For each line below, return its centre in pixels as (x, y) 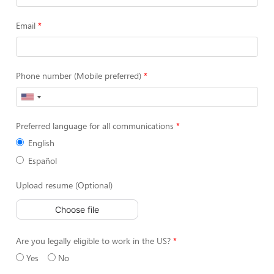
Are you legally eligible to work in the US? (93, 241)
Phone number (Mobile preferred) (79, 76)
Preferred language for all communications (95, 126)
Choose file (77, 209)
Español (43, 161)
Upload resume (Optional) (64, 185)
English (41, 143)
